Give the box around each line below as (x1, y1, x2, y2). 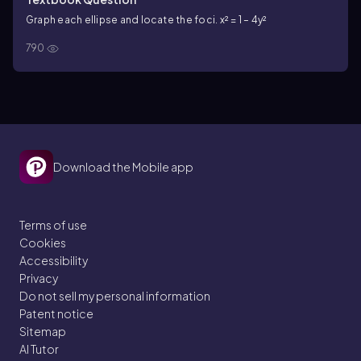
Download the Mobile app (53, 160, 193, 174)
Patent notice (19, 306, 93, 321)
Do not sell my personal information (19, 288, 210, 303)
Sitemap (19, 324, 66, 338)
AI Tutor (19, 342, 59, 356)
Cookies (19, 235, 66, 250)
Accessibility (19, 253, 88, 268)
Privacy (19, 271, 58, 285)
